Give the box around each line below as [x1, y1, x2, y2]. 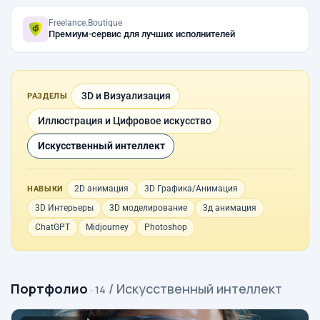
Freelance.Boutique [49, 18, 122, 28]
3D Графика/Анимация [144, 184, 238, 194]
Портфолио [11, 280, 88, 297]
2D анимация [74, 184, 129, 194]
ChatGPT [35, 222, 70, 232]
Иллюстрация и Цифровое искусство [38, 115, 211, 126]
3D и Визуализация [81, 90, 171, 101]
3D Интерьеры [35, 203, 94, 213]
